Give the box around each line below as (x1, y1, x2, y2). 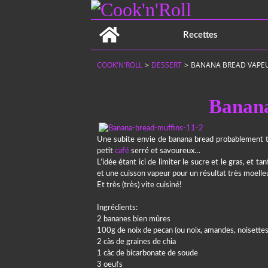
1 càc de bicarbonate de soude (97, 249, 198, 257)
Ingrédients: (97, 204, 138, 212)
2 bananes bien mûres (97, 215, 170, 223)
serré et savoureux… (129, 147, 200, 155)
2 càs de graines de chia (97, 238, 176, 246)
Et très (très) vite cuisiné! (97, 181, 182, 189)
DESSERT (151, 60, 182, 70)
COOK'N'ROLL (97, 60, 142, 70)
